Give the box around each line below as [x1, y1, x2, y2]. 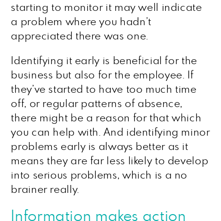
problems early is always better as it [11, 142, 188, 152]
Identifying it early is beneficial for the [11, 56, 197, 66]
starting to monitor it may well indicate [11, 2, 202, 13]
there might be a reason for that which [11, 113, 202, 123]
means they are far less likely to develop [11, 156, 209, 166]
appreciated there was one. [11, 31, 148, 41]
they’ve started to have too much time [11, 84, 197, 95]
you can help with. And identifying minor [11, 127, 210, 138]
